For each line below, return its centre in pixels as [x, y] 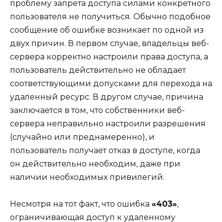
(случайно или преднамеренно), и [82, 137]
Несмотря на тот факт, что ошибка [81, 204]
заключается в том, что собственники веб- [97, 111]
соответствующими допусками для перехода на [111, 84]
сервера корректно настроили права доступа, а [109, 57]
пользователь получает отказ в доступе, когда [105, 151]
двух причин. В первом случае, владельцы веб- [110, 44]
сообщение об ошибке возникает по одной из [107, 30]
